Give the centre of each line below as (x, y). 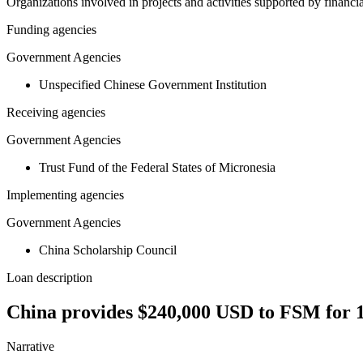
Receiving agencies (56, 113)
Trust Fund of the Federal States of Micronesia (157, 168)
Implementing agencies (65, 195)
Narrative (30, 347)
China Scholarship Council (108, 250)
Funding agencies (51, 30)
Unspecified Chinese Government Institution (153, 85)
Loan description (49, 278)
